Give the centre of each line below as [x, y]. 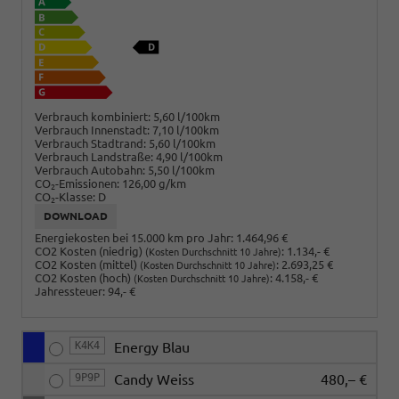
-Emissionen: [87, 183]
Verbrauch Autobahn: [90, 170]
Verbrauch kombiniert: [93, 116]
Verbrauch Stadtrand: [90, 143]
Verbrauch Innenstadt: [92, 130]
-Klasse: [75, 196]
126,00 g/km [154, 183]
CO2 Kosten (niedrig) [90, 252]
